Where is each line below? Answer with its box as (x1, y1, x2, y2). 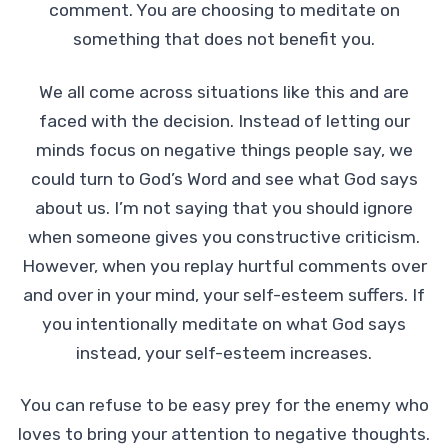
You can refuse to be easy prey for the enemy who (19, 395, 429, 416)
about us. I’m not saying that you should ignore (35, 197, 413, 218)
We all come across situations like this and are (39, 81, 409, 102)
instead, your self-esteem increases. (76, 342, 372, 363)
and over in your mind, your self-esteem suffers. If (23, 284, 425, 305)
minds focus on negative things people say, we (35, 139, 413, 160)
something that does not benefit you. (73, 29, 375, 50)
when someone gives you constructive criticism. (28, 226, 420, 247)
